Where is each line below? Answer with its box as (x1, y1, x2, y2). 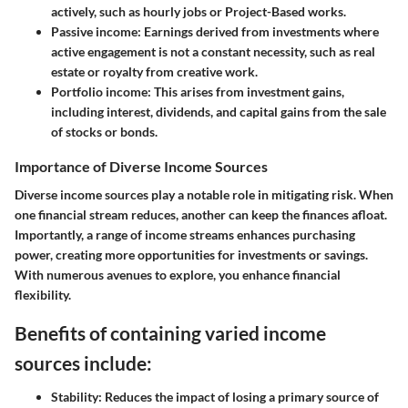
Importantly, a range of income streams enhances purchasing (15, 226, 355, 242)
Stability (51, 389, 98, 405)
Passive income (51, 23, 138, 39)
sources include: (15, 351, 152, 374)
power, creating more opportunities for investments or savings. (15, 246, 368, 262)
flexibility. (15, 286, 71, 302)
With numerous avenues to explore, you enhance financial (15, 266, 341, 282)
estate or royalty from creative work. (51, 63, 258, 79)
